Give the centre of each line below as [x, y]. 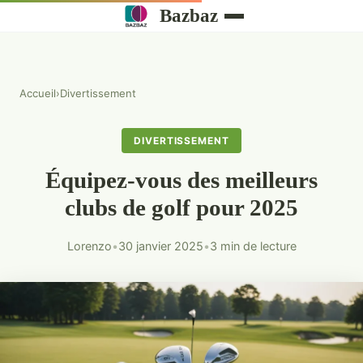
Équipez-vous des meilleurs [181, 180]
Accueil [38, 93]
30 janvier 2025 [160, 246]
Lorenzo [89, 246]
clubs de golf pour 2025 [181, 208]
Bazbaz [189, 15]
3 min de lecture [253, 246]
